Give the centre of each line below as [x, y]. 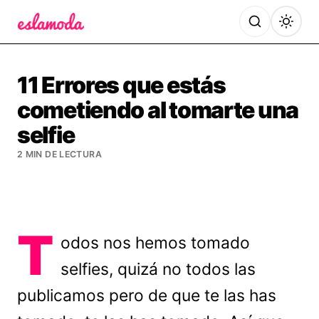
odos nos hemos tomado [156, 243]
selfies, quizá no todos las [158, 269]
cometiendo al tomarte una [158, 110]
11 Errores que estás [121, 85]
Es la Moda [48, 40]
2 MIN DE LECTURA [59, 154]
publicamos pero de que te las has [147, 296]
